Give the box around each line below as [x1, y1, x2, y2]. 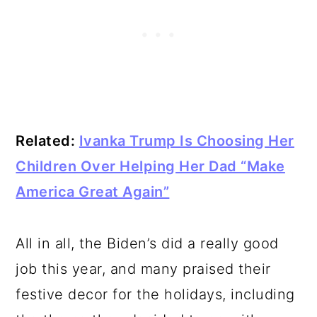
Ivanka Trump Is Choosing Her [79, 132, 294, 149]
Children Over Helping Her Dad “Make [16, 158, 285, 175]
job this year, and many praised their [16, 260, 271, 277]
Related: [16, 132, 79, 149]
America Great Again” [16, 183, 170, 200]
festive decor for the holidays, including [16, 286, 295, 303]
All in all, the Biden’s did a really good [16, 235, 279, 252]
